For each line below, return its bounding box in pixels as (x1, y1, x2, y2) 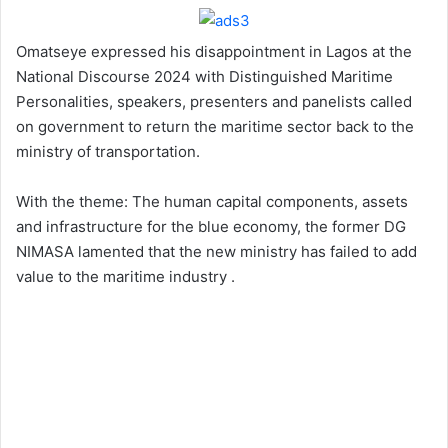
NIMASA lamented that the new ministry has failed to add (16, 242, 417, 262)
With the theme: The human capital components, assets (16, 192, 408, 212)
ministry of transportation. (16, 142, 200, 162)
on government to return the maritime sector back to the (16, 117, 414, 137)
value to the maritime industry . (16, 267, 235, 287)
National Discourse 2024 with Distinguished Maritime (16, 67, 393, 87)
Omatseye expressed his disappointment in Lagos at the (16, 42, 412, 62)
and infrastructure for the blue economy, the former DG (16, 217, 406, 237)
